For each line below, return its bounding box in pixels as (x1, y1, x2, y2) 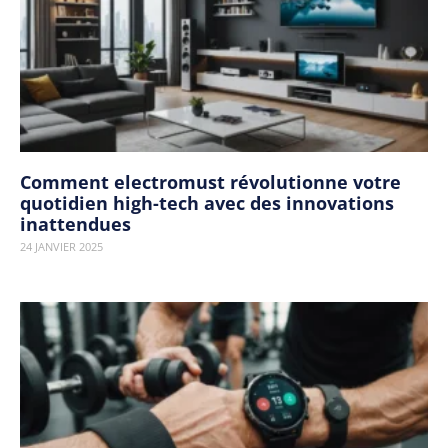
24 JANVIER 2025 (20, 239, 103, 254)
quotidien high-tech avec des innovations (20, 191, 394, 215)
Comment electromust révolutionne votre (20, 170, 401, 194)
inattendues (20, 212, 131, 236)
